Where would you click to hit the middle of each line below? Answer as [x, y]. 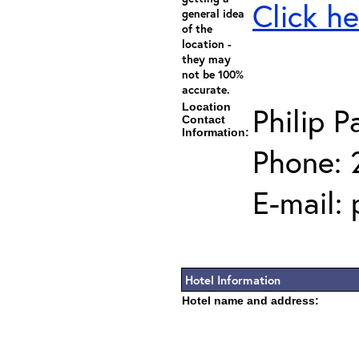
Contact [204, 119]
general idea [213, 13]
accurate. [206, 89]
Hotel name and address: [250, 301]
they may [206, 59]
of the [197, 28]
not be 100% [213, 74]
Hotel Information [233, 280]
